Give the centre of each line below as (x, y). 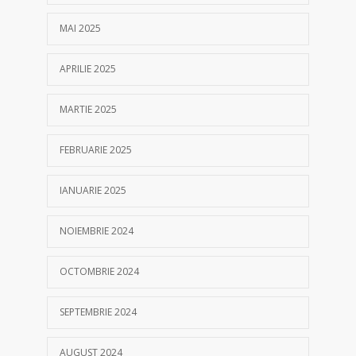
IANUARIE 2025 (93, 190)
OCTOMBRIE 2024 (99, 271)
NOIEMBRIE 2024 (97, 230)
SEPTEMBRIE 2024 (98, 311)
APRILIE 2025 (88, 68)
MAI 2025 (80, 28)
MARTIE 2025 (88, 109)
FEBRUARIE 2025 (96, 149)
